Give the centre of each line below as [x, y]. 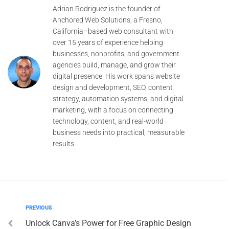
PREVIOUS [39, 208]
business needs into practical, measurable [119, 132]
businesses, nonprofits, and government [116, 54]
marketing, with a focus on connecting [113, 110]
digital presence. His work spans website [117, 76]
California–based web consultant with [113, 31]
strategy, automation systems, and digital [118, 99]
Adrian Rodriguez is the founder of [107, 9]
